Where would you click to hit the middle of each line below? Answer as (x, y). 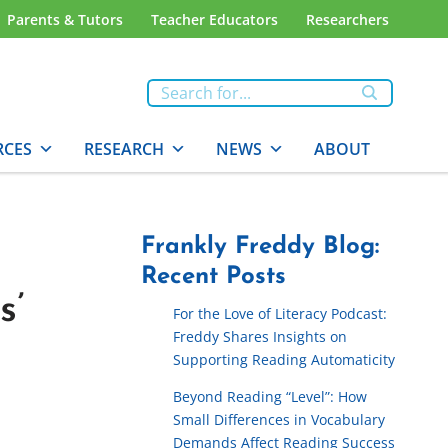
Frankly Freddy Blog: (260, 247)
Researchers (347, 19)
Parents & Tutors (65, 19)
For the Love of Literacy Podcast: (280, 313)
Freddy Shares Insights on (260, 336)
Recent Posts (213, 277)
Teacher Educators (214, 19)
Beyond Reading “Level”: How (270, 397)
